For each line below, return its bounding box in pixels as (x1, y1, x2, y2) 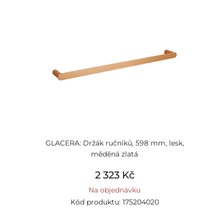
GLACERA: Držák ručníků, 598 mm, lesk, (45, 138, 184, 147)
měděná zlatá (91, 149, 138, 158)
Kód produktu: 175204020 (70, 197, 159, 206)
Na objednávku (88, 185, 140, 194)
